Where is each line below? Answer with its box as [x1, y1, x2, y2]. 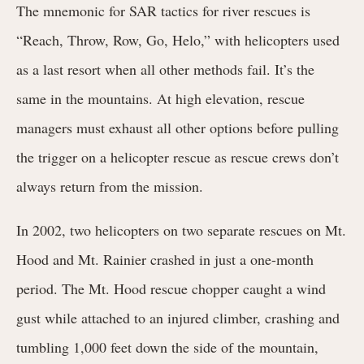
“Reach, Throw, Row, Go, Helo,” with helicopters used [16, 29, 340, 50]
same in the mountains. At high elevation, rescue [16, 88, 305, 108]
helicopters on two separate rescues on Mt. [95, 219, 346, 240]
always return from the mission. [16, 175, 213, 196]
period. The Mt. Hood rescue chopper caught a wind [16, 278, 326, 298]
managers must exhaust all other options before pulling [16, 117, 339, 137]
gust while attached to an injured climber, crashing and [16, 307, 340, 327]
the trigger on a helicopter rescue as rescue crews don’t [16, 146, 339, 167]
